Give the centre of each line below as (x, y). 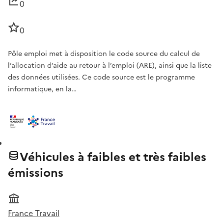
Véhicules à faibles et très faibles (113, 157)
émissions (36, 173)
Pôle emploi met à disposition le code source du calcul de (104, 54)
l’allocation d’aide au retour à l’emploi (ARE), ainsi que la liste (110, 66)
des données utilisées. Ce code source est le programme (101, 78)
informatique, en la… (42, 89)
